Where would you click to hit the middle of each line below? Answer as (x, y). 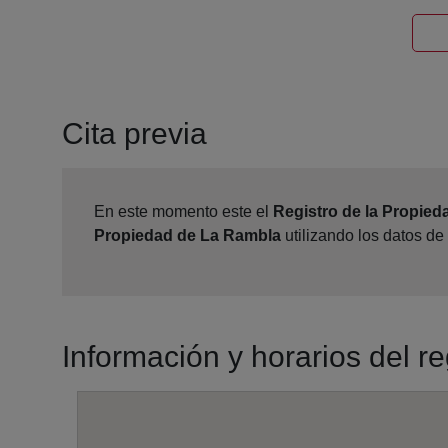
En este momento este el (183, 212)
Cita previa (134, 134)
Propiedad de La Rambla (187, 236)
